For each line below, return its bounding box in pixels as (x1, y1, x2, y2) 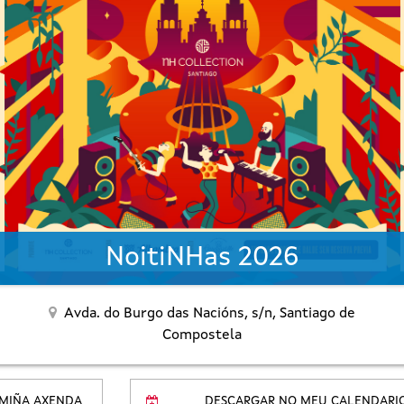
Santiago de (280, 307, 355, 322)
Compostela (162, 328, 242, 344)
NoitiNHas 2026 (106, 244, 298, 272)
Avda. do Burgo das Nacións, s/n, (64, 307, 280, 322)
